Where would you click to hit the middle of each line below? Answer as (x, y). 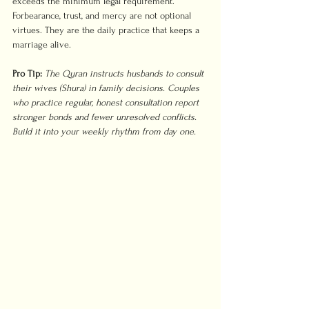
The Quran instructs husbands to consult (126, 73)
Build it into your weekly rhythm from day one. (104, 131)
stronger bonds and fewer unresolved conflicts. (106, 117)
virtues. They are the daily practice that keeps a (107, 30)
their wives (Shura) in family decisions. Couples (107, 88)
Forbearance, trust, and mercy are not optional (103, 16)
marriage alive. (42, 44)
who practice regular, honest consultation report (107, 102)
